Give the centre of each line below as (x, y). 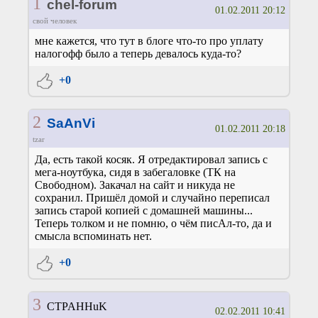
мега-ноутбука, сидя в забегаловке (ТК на (135, 172)
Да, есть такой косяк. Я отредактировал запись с (151, 160)
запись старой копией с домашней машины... (144, 211)
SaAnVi (71, 124)
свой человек (54, 21)
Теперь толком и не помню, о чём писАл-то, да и (153, 224)
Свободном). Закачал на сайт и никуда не (135, 185)
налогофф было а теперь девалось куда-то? (138, 54)
